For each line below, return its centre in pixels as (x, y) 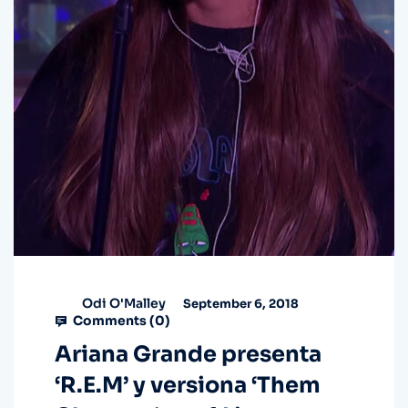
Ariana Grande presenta (188, 355)
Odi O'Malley (124, 303)
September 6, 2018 (240, 303)
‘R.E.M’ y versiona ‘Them (188, 386)
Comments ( (112, 321)
